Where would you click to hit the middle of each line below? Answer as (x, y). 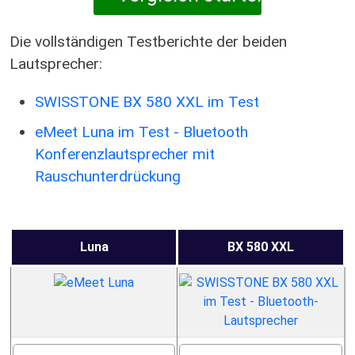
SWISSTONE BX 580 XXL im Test (147, 102)
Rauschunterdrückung (108, 176)
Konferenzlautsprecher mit (125, 154)
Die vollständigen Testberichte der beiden (148, 42)
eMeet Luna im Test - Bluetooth (141, 132)
